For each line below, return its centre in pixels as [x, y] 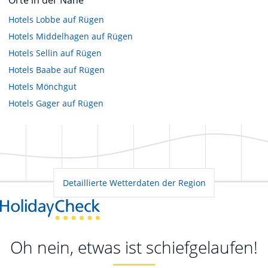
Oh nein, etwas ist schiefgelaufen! [134, 247]
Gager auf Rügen [70, 103]
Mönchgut [56, 86]
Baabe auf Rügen [70, 69]
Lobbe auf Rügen [70, 19]
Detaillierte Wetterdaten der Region [134, 182]
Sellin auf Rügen [69, 53]
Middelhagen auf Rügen [84, 36]
